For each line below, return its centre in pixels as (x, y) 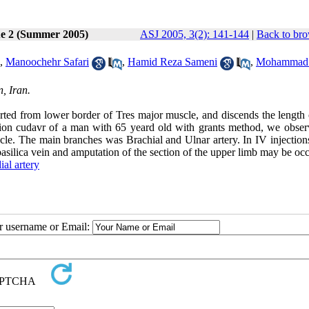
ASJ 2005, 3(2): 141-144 (195, 34)
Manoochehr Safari (47, 62)
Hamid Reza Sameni (172, 62)
